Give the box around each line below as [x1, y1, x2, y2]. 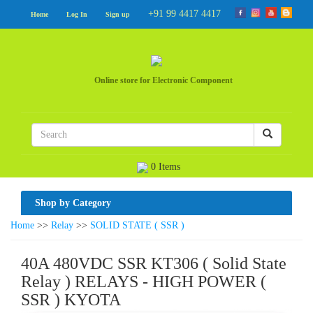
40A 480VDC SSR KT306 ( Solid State [21, 254, 286, 272]
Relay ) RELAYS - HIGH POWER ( [21, 272, 266, 291]
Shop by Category [35, 198, 111, 208]
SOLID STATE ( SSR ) [90, 220, 184, 231]
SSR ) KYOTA [21, 291, 121, 309]
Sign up [105, 10, 130, 18]
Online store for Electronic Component [94, 75, 233, 85]
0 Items [147, 161, 180, 172]
